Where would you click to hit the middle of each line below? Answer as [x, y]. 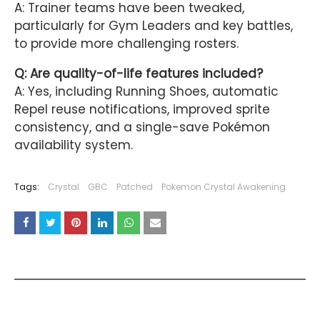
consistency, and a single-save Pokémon [142, 127]
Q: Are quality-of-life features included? [139, 74]
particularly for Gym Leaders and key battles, [154, 26]
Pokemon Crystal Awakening [224, 187]
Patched [135, 187]
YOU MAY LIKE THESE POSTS [92, 267]
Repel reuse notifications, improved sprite [142, 110]
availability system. [74, 145]
